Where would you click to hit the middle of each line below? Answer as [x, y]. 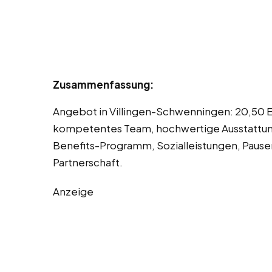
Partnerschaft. [88, 162]
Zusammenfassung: [103, 85]
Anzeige [73, 192]
